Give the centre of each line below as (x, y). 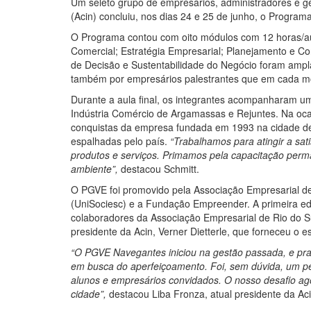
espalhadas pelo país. (120, 141)
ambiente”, (94, 169)
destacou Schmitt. (159, 169)
